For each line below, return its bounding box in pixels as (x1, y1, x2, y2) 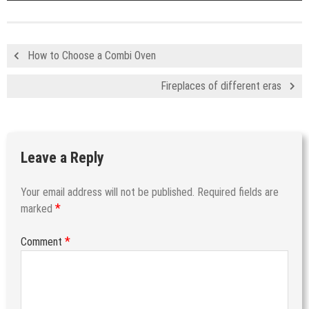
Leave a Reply (21, 148, 104, 166)
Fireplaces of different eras (161, 79, 281, 92)
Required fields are (197, 185, 279, 199)
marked (21, 201, 55, 215)
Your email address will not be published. (21, 185, 195, 199)
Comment (21, 235, 65, 248)
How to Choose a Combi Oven (28, 48, 156, 62)
